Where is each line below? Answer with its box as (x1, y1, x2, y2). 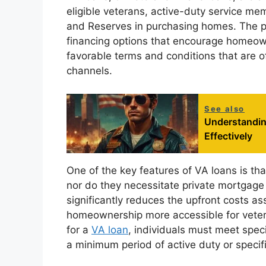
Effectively (204, 129, 252, 142)
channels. (66, 65, 112, 77)
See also (204, 103, 245, 113)
